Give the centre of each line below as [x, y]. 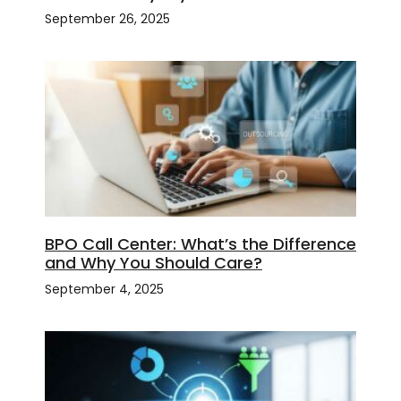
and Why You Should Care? [154, 263]
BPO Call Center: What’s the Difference [200, 244]
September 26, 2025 [107, 19]
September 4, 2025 [104, 290]
